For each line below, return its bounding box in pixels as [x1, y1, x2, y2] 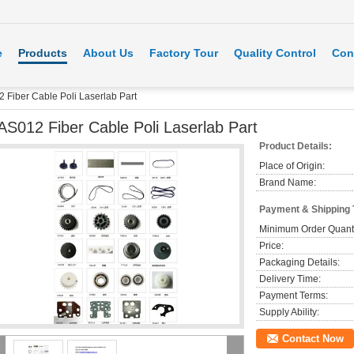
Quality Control [234, 47, 316, 59]
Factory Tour [149, 47, 218, 59]
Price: [259, 240, 284, 251]
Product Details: [259, 141, 332, 152]
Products [18, 47, 67, 59]
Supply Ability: [259, 307, 319, 318]
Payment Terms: [259, 290, 328, 301]
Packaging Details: [259, 257, 340, 268]
